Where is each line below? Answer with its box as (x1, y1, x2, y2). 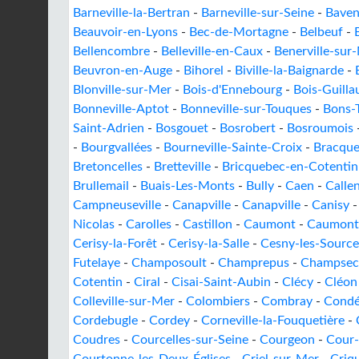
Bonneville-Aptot (73, 103, 169, 115)
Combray (261, 295, 313, 308)
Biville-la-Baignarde (235, 64, 344, 77)
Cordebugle (73, 314, 138, 327)
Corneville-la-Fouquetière (201, 314, 345, 327)
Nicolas (73, 218, 115, 231)
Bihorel (184, 64, 224, 77)
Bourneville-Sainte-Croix (163, 141, 302, 154)
